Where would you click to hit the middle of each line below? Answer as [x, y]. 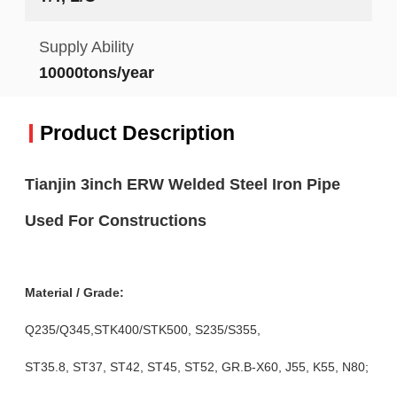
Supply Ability [86, 46]
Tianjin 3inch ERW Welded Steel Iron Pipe [182, 183]
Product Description [137, 133]
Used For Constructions [115, 220]
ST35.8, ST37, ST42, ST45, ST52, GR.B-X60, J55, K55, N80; [196, 366]
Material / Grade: [74, 292]
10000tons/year [96, 72]
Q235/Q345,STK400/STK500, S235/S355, [142, 329]
